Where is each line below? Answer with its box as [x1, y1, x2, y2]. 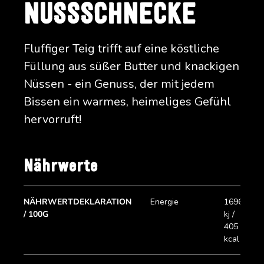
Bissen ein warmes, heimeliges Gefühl [24, 94, 231, 110]
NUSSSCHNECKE [24, 2, 196, 31]
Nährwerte [24, 159, 98, 176]
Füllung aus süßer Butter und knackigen [24, 58, 239, 74]
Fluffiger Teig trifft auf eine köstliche [24, 41, 219, 57]
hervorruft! [24, 111, 81, 127]
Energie [150, 196, 179, 208]
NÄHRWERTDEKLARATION [24, 196, 131, 208]
